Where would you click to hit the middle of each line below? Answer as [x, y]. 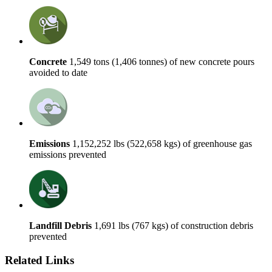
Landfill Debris [60, 226]
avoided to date [58, 73]
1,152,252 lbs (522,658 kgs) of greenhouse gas [161, 144]
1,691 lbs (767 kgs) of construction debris [172, 226]
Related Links [39, 260]
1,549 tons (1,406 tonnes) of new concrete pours [161, 62]
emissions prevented [68, 155]
